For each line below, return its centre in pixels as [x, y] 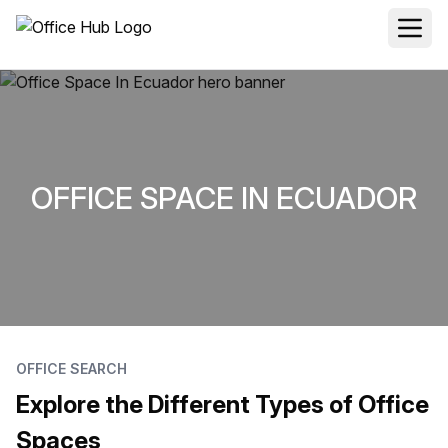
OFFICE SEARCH [71, 368]
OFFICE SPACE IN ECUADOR [224, 197]
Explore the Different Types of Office [222, 404]
